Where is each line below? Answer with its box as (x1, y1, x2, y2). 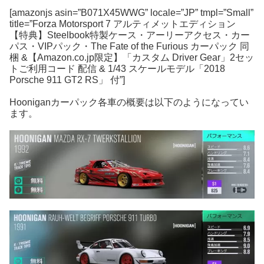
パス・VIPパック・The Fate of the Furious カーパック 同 (9, 41, 249, 51)
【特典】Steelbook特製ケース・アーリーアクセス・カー (9, 29, 250, 40)
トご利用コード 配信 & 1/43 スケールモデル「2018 (9, 63, 225, 74)
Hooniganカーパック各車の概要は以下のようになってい (9, 97, 249, 107)
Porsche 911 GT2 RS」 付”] (9, 74, 125, 85)
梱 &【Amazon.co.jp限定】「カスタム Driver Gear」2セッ (9, 52, 254, 62)
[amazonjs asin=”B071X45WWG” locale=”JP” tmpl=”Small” (9, 7, 253, 18)
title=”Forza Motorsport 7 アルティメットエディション (9, 18, 236, 29)
